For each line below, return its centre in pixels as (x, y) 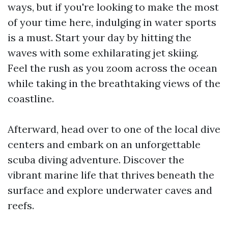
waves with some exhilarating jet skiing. (103, 53)
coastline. (31, 98)
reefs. (21, 205)
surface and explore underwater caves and (110, 190)
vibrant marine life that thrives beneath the (111, 175)
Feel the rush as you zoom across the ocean (112, 68)
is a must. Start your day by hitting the (99, 37)
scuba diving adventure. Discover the (96, 160)
